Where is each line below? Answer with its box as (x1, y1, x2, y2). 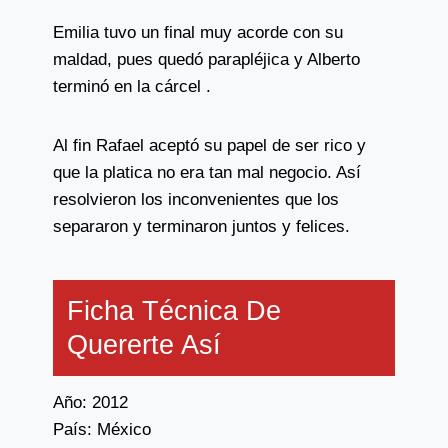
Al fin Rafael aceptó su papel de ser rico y (52, 136, 366, 155)
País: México (52, 420, 151, 440)
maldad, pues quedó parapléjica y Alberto (52, 50, 360, 69)
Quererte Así (66, 330, 221, 360)
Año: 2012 (52, 393, 128, 413)
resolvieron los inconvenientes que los (52, 190, 339, 209)
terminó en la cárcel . (52, 77, 211, 96)
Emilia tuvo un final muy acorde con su (52, 23, 343, 42)
